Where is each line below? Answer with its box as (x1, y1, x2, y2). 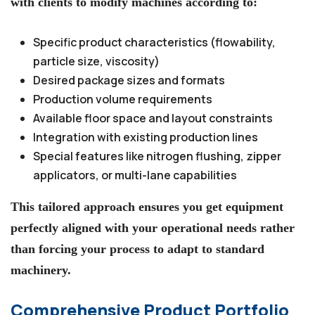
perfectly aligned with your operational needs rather (11, 220, 295, 235)
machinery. (11, 262, 71, 277)
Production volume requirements (33, 91, 212, 107)
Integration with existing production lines (33, 129, 258, 145)
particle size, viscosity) (33, 53, 160, 69)
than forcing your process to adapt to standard (11, 241, 264, 256)
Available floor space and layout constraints (33, 110, 273, 126)
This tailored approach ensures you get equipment (11, 199, 283, 214)
